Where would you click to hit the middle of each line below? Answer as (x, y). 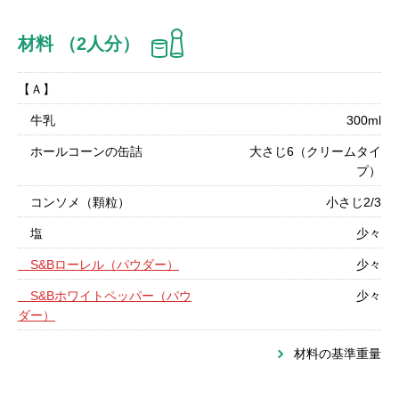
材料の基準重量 (338, 354)
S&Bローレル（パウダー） (98, 265)
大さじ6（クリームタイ (315, 151)
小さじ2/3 (354, 202)
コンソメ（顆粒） (74, 202)
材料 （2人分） (79, 44)
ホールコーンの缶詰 (80, 151)
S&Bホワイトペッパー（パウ (105, 296)
